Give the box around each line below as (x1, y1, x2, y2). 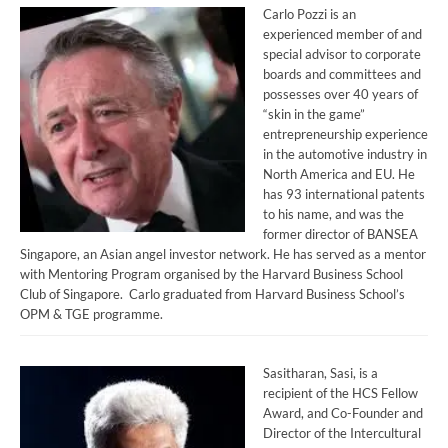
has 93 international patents (262, 187, 425, 202)
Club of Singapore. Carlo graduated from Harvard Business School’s (20, 287, 405, 302)
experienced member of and (262, 27, 422, 42)
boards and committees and (262, 67, 421, 82)
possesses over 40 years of (262, 87, 418, 102)
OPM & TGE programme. (20, 307, 163, 322)
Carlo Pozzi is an (262, 7, 356, 22)
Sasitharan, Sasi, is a (262, 366, 378, 381)
